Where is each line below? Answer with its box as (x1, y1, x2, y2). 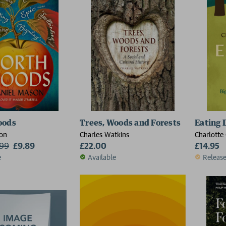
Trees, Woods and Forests (80, 119, 181, 127)
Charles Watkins (80, 130, 129, 139)
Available (88, 152, 116, 161)
